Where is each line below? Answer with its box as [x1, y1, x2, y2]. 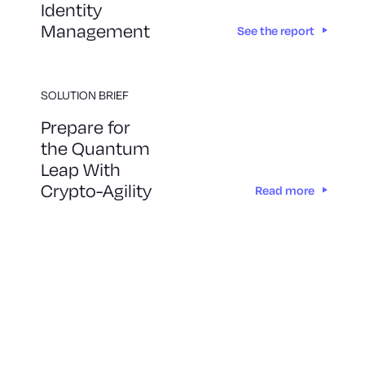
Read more [255, 182, 314, 199]
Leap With [41, 158, 121, 182]
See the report [237, 23, 314, 39]
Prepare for [41, 116, 130, 139]
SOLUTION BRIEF [41, 87, 129, 103]
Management [41, 20, 150, 43]
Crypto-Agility [41, 179, 152, 203]
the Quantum [41, 137, 150, 161]
